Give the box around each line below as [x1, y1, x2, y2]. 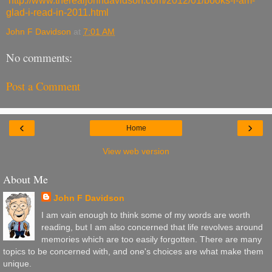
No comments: [6, 50, 72, 66]
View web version [103, 146, 169, 157]
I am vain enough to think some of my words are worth [41, 209, 250, 220]
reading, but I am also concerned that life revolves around [41, 222, 263, 232]
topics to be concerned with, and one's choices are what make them [3, 246, 263, 256]
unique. [3, 258, 32, 268]
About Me [3, 172, 48, 187]
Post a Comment [6, 78, 80, 94]
